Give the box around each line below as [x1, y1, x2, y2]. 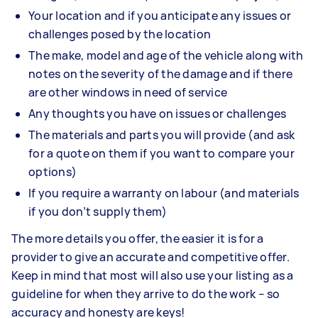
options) [28, 163, 77, 180]
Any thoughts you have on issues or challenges [28, 105, 287, 121]
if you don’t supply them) [28, 203, 168, 219]
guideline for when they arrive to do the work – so [11, 285, 280, 302]
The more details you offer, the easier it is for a [11, 230, 264, 246]
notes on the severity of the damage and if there [28, 65, 292, 82]
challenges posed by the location [28, 26, 211, 42]
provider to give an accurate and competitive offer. [11, 248, 290, 265]
